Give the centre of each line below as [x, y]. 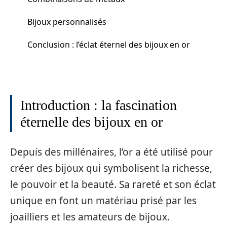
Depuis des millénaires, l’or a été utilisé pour [111, 152]
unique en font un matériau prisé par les [103, 200]
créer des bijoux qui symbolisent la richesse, [111, 168]
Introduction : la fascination [99, 105]
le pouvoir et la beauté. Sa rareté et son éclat [113, 184]
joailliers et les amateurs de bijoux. [90, 217]
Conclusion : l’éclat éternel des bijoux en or [109, 44]
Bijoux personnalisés [67, 22]
